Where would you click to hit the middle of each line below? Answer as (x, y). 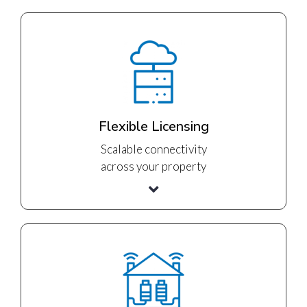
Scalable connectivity (153, 149)
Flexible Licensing (153, 126)
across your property (153, 166)
